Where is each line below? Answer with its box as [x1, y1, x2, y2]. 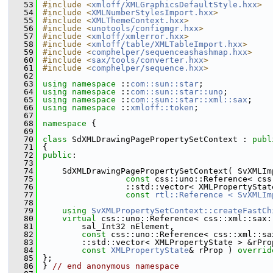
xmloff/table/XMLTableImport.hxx [91, 40, 243, 49]
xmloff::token [130, 103, 194, 112]
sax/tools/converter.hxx [91, 55, 204, 65]
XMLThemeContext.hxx [91, 16, 184, 25]
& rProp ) [189, 246, 238, 255]
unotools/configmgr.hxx [91, 24, 199, 33]
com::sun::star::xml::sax [130, 95, 247, 104]
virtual [62, 214, 96, 223]
